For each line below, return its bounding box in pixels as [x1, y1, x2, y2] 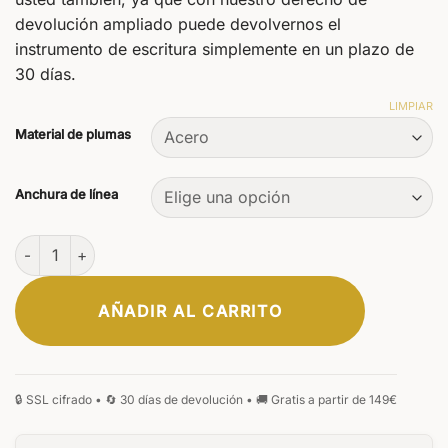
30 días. [15, 63, 76, 84]
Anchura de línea [15, 186, 118, 203]
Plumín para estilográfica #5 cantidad [14, 237, 273, 255]
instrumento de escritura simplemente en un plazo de [15, 38, 414, 59]
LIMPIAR [389, 99, 433, 114]
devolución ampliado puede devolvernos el [15, 13, 341, 34]
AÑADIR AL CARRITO [97, 300, 283, 321]
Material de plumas [15, 126, 131, 143]
